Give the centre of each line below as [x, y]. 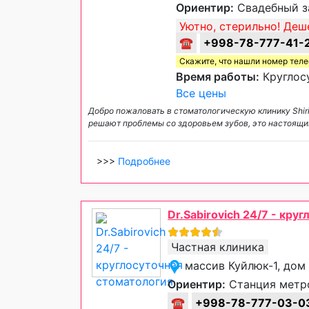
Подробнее [144, 161]
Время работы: [218, 77]
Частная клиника [218, 247]
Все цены [201, 93]
